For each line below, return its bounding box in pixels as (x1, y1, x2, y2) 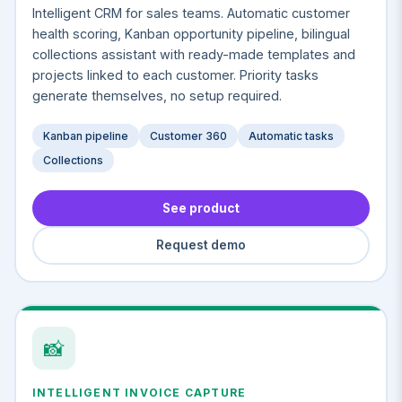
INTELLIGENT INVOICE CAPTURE (31, 386, 247, 400)
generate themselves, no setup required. (31, 87, 282, 103)
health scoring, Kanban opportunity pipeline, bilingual (31, 25, 350, 41)
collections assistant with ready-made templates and (31, 46, 355, 62)
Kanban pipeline (42, 128, 128, 143)
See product (162, 200, 240, 215)
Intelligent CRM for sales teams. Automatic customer (31, 4, 350, 21)
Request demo (156, 238, 246, 253)
